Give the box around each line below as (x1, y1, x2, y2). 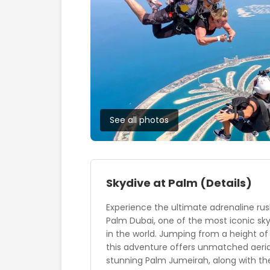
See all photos (110, 113, 169, 126)
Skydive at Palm (106, 175, 200, 190)
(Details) (200, 175, 252, 190)
